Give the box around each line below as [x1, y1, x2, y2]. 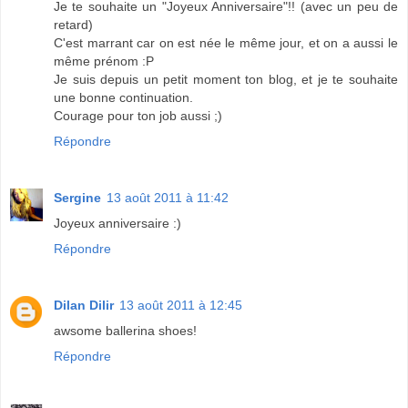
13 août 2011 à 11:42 [107, 190, 229, 206]
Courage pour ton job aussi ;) [54, 108, 222, 124]
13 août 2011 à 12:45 [119, 298, 242, 313]
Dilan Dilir [54, 298, 114, 313]
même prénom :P [54, 54, 154, 69]
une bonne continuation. [54, 90, 193, 106]
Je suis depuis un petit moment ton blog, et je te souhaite [54, 72, 398, 87]
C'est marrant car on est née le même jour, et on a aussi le [54, 36, 398, 51]
